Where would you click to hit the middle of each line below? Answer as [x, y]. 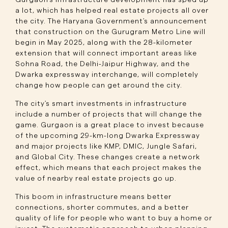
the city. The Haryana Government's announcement [111, 21]
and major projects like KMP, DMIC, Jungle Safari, [106, 147]
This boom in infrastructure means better [93, 197]
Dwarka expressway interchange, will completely [107, 75]
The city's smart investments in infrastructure [101, 104]
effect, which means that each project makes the [108, 168]
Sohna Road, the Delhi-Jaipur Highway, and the [103, 64]
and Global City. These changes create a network [108, 157]
